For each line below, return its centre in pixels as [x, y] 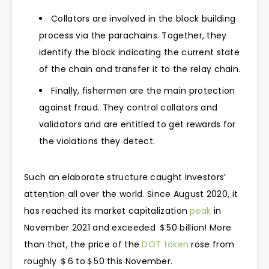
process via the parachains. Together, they [133, 36]
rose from [212, 245]
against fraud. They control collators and [128, 108]
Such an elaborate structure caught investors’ [125, 177]
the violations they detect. [97, 141]
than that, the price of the [83, 245]
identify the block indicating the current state [140, 53]
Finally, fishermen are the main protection [143, 91]
